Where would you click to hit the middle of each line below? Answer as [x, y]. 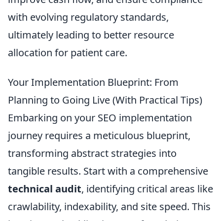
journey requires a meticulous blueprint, [99, 136]
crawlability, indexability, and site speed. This [109, 207]
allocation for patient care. [68, 53]
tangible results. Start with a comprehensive [108, 171]
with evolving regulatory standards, [88, 17]
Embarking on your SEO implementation [100, 118]
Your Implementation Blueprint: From [93, 82]
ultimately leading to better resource [91, 35]
